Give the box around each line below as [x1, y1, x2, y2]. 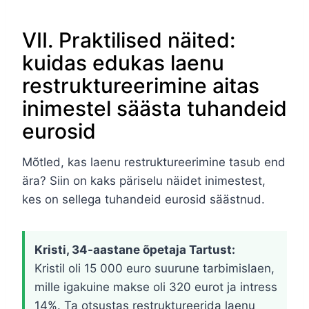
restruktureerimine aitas [22, 73, 259, 99]
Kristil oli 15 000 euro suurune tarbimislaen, [34, 261, 275, 276]
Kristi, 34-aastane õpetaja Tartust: [34, 243, 235, 257]
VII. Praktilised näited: [22, 28, 235, 53]
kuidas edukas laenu [22, 50, 224, 76]
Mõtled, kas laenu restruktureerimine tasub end [22, 155, 286, 170]
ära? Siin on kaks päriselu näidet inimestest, [22, 174, 266, 188]
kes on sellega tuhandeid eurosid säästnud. [22, 192, 265, 207]
